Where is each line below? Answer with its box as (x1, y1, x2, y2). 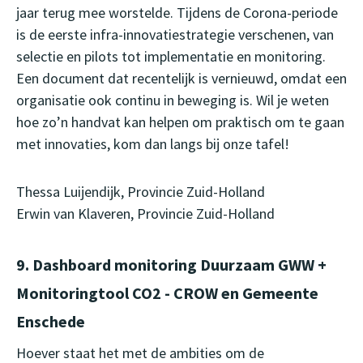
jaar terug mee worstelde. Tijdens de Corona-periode (16, 3, 338, 23)
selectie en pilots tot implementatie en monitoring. (16, 47, 326, 66)
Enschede (16, 311, 85, 332)
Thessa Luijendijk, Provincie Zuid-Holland (16, 182, 265, 202)
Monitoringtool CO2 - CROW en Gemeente (16, 283, 318, 304)
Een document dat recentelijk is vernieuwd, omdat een (16, 69, 347, 88)
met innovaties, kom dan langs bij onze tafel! (16, 135, 289, 154)
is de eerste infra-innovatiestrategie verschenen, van (16, 25, 334, 45)
